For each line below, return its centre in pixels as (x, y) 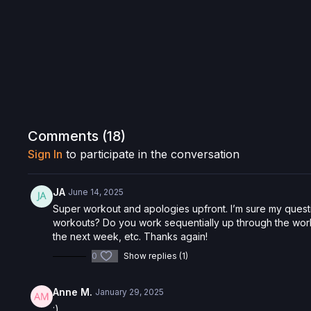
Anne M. (73, 292)
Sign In (45, 154)
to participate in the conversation (151, 154)
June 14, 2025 (96, 192)
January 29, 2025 (130, 292)
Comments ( (68, 136)
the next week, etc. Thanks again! (131, 236)
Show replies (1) (156, 256)
